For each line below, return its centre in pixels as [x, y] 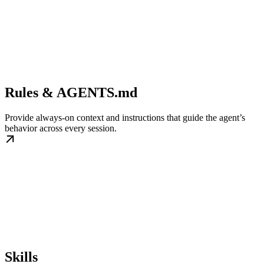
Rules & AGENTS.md [71, 93]
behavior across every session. [61, 128]
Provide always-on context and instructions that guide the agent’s [125, 118]
